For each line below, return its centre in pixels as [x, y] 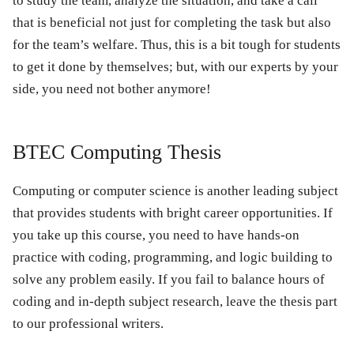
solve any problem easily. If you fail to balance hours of [169, 279]
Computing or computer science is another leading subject [175, 190]
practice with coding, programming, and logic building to [173, 257]
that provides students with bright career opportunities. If [173, 213]
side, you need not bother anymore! [112, 88]
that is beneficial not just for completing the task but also [172, 22]
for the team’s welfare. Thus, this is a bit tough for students [177, 44]
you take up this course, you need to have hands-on [156, 235]
